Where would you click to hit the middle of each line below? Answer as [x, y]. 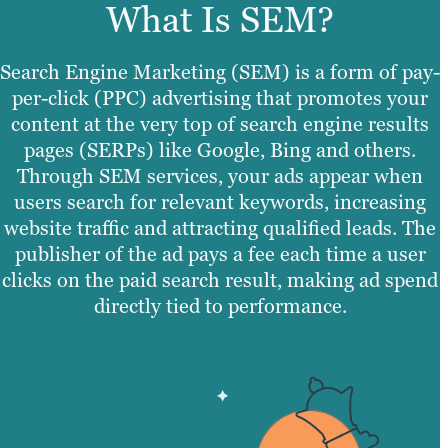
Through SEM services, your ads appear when [220, 176]
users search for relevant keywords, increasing [220, 202]
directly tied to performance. [220, 306]
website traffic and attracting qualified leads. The [220, 228]
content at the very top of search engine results [220, 124]
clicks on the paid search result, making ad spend [220, 280]
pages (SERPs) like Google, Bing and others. [220, 150]
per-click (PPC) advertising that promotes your [220, 98]
